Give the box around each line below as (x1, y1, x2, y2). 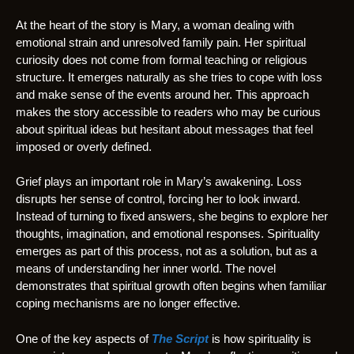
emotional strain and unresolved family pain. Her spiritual (16, 35, 306, 49)
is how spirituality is (212, 331, 311, 345)
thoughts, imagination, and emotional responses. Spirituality (16, 227, 320, 241)
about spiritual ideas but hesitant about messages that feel (16, 122, 313, 136)
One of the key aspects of (16, 331, 152, 345)
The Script (152, 331, 209, 345)
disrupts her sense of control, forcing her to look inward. (16, 192, 300, 206)
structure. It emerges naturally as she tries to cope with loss (16, 70, 322, 84)
